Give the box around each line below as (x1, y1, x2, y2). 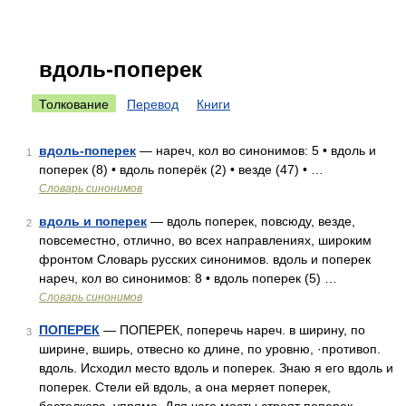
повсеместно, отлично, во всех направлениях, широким (39, 233, 372, 247)
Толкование (39, 97, 109, 111)
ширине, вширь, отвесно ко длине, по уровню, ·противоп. (39, 342, 381, 356)
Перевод (127, 97, 179, 111)
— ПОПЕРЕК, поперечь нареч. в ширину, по (100, 323, 365, 337)
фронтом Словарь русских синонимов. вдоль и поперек (39, 252, 371, 266)
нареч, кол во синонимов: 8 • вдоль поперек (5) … (39, 271, 337, 285)
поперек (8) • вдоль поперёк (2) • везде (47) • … (39, 162, 324, 177)
